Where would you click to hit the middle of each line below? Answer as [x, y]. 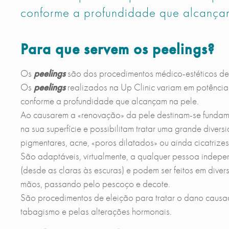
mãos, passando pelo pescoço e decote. [95, 184]
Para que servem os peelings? [117, 49]
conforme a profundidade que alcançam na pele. [109, 101]
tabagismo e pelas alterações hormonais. [96, 211]
